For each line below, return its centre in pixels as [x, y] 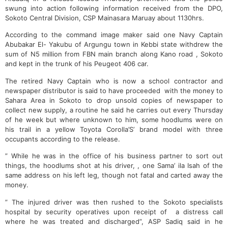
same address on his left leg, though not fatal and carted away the [114, 175]
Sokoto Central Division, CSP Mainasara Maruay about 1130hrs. [105, 18]
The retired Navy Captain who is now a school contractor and [114, 81]
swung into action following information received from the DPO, [114, 8]
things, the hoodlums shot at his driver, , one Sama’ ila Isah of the [114, 166]
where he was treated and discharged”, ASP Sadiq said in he [114, 221]
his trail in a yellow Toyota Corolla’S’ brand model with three [114, 129]
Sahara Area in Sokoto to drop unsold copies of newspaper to [114, 100]
